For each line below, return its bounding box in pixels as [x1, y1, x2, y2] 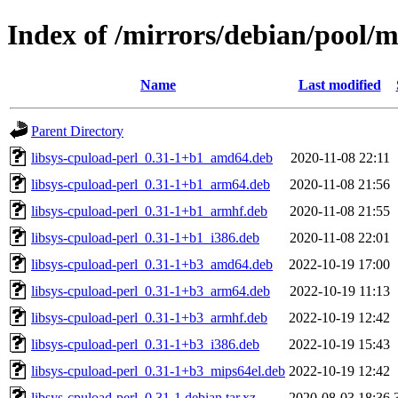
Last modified [298, 76, 381, 92]
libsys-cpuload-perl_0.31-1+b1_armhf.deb [31, 203, 267, 219]
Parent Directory [31, 123, 123, 139]
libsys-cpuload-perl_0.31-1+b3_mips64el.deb [31, 362, 285, 378]
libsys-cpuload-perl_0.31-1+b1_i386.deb [31, 229, 259, 245]
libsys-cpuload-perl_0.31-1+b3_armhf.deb [31, 309, 267, 325]
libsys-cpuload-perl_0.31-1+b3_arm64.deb [31, 283, 270, 298]
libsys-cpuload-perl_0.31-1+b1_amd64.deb [31, 149, 273, 165]
